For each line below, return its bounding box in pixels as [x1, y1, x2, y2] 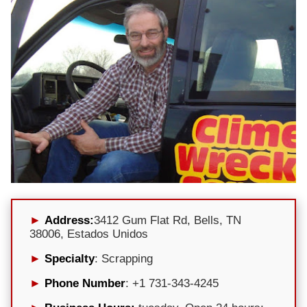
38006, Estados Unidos [29, 227, 148, 241]
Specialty [45, 251, 95, 265]
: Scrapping [95, 251, 153, 265]
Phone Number [45, 276, 125, 290]
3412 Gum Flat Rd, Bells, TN [94, 213, 241, 227]
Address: [45, 213, 94, 227]
